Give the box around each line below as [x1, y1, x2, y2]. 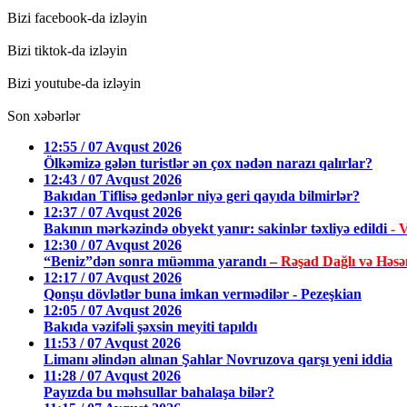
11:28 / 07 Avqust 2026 [44, 367, 181, 383]
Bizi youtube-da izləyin [7, 74, 141, 91]
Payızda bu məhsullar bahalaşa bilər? [44, 383, 274, 400]
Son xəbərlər [7, 107, 80, 124]
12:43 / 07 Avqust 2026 [44, 171, 182, 187]
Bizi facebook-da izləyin [7, 9, 147, 25]
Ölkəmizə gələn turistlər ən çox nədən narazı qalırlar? [44, 154, 372, 171]
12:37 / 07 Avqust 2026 [44, 203, 182, 220]
